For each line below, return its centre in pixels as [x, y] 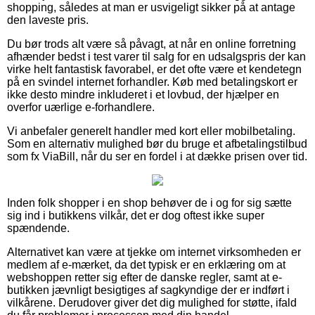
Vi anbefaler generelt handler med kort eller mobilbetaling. [151, 131]
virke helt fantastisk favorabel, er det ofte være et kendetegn [154, 69]
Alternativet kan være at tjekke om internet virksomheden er [154, 252]
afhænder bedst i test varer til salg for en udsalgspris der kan [156, 56]
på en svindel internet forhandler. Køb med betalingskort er [152, 82]
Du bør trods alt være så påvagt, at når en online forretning [152, 44]
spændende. [38, 228]
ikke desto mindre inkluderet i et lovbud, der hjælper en [143, 94]
